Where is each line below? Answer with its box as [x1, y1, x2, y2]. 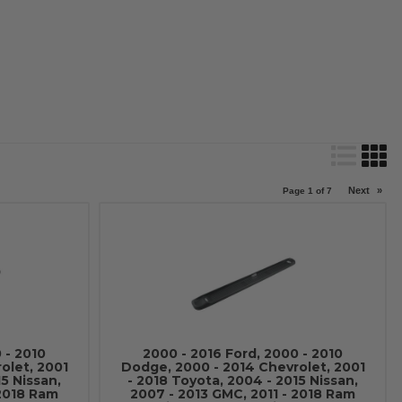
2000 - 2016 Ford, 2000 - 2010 [143, 345, 344, 362]
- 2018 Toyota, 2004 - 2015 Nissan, [127, 372, 359, 389]
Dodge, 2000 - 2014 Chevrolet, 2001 [120, 359, 365, 375]
